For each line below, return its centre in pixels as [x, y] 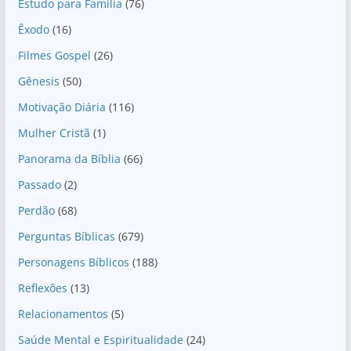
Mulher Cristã [54, 132]
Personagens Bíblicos [73, 262]
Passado [39, 184]
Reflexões [42, 288]
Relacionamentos [63, 313]
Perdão [36, 210]
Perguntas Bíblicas [66, 236]
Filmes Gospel [54, 55]
